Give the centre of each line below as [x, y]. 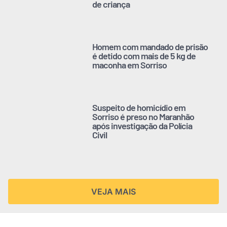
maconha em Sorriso [130, 65]
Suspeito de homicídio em [139, 107]
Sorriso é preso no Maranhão [143, 116]
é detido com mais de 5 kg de [144, 55]
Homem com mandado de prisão [150, 46]
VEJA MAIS [113, 191]
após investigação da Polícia [142, 125]
